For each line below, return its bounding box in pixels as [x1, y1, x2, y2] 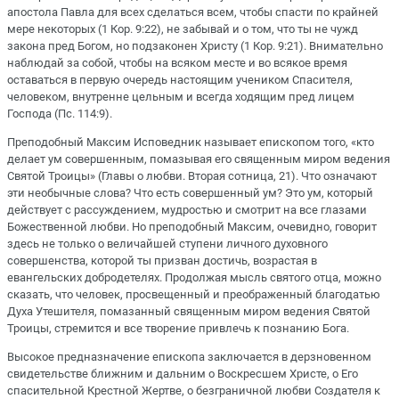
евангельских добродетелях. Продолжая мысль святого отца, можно [7, 271, 381, 285]
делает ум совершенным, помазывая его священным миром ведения [7, 152, 390, 167]
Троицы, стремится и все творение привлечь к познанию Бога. [7, 322, 349, 336]
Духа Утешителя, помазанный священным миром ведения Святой [7, 305, 370, 319]
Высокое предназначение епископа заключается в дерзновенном [7, 350, 371, 364]
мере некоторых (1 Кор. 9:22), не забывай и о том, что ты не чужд [7, 21, 358, 36]
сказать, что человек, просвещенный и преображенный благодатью [7, 288, 380, 302]
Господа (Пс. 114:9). [7, 106, 112, 120]
